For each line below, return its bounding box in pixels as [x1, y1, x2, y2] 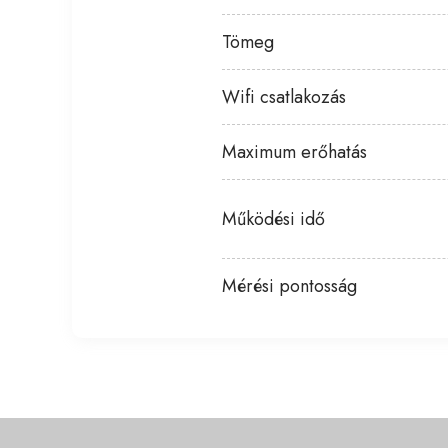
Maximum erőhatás [222, 139, 367, 165]
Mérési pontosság [222, 273, 357, 299]
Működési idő [222, 206, 325, 232]
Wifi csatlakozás [222, 84, 346, 110]
